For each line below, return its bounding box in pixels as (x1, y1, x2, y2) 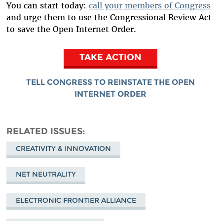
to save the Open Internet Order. (6, 24, 136, 34)
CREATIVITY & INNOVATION (15, 144, 111, 153)
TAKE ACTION (79, 52, 142, 63)
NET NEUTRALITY (15, 170, 76, 179)
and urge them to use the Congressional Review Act (6, 12, 212, 22)
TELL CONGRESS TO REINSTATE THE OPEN (26, 77, 195, 87)
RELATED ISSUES (6, 126, 82, 137)
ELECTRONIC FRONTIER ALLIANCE (15, 195, 136, 205)
